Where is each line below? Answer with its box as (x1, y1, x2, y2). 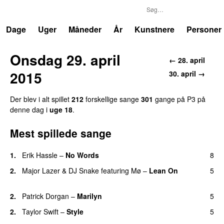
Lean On (149, 165, 178, 175)
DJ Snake (68, 165, 99, 175)
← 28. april (169, 54, 205, 65)
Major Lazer (22, 165, 60, 175)
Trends (16, 4, 42, 15)
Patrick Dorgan (22, 190, 69, 201)
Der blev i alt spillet (10, 93, 71, 104)
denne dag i (10, 104, 49, 114)
